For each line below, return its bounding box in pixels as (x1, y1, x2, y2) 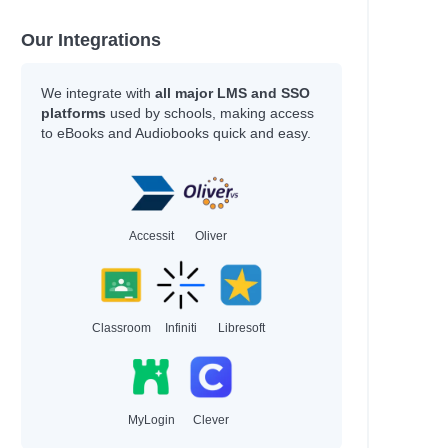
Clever (193, 413, 230, 427)
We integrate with (40, 85, 155, 101)
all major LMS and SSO (154, 85, 310, 101)
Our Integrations (20, 30, 161, 50)
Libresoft (217, 321, 265, 335)
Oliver (195, 229, 228, 243)
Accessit (128, 229, 174, 243)
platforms (40, 105, 106, 121)
